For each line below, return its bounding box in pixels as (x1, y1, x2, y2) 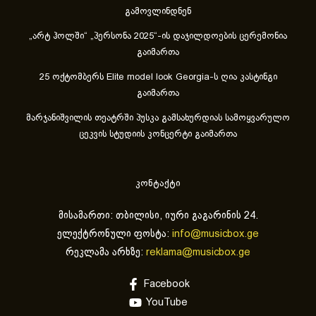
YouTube (145, 298, 188, 308)
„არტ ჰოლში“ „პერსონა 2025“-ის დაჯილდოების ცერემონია (29, 32, 287, 41)
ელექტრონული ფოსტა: (57, 229, 172, 239)
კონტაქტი (135, 178, 181, 188)
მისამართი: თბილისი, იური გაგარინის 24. (58, 210, 258, 221)
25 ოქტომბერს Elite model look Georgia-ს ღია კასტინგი (39, 73, 277, 82)
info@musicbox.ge (172, 229, 259, 239)
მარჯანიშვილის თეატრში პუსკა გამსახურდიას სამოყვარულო (26, 114, 290, 123)
